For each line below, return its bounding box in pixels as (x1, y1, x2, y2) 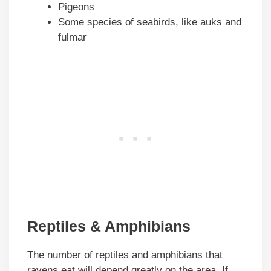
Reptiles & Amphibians (27, 218, 191, 235)
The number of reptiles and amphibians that (27, 249, 223, 261)
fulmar (58, 31, 87, 43)
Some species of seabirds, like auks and (58, 16, 241, 28)
